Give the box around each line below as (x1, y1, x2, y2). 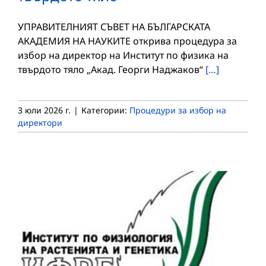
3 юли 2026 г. (18, 104, 71, 116)
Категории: (81, 104, 129, 116)
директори (18, 116, 62, 128)
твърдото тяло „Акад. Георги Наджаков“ (18, 62, 205, 76)
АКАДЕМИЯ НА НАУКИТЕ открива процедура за (18, 34, 237, 47)
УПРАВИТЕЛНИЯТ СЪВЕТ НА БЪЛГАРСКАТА (18, 20, 210, 33)
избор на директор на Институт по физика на (18, 48, 229, 62)
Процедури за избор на (129, 104, 226, 116)
